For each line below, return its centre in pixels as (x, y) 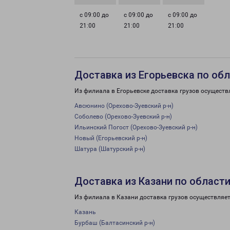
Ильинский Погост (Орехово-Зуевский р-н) (136, 127)
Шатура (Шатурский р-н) (110, 149)
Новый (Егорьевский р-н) (111, 138)
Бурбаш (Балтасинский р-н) (115, 223)
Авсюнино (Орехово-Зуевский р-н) (124, 106)
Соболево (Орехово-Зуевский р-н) (123, 117)
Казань (85, 212)
